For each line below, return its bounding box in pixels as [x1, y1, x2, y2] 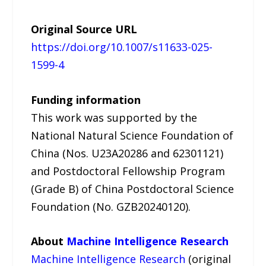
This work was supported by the [31, 110, 198, 125]
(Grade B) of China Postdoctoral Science [31, 181, 235, 196]
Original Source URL [31, 21, 138, 36]
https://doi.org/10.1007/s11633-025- [31, 39, 213, 54]
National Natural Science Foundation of [31, 128, 234, 142]
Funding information [31, 92, 141, 107]
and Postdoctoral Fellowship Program [31, 163, 226, 178]
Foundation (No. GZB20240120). [31, 199, 191, 214]
